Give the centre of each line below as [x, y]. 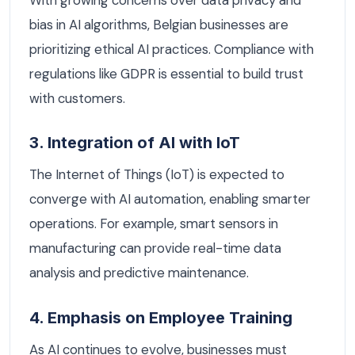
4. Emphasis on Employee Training [161, 317]
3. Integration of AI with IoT [135, 143]
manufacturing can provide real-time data [155, 248]
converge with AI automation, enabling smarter [170, 199]
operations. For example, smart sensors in [154, 224]
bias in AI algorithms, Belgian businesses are [159, 24]
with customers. [77, 98]
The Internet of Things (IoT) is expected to [157, 175]
